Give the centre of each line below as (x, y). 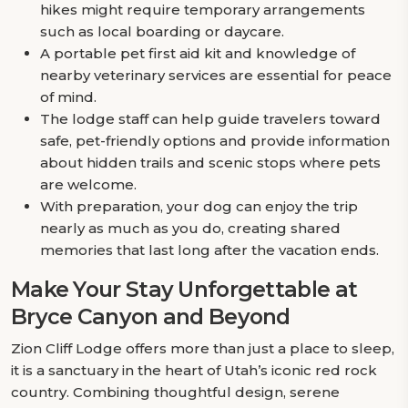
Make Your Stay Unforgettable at (184, 289)
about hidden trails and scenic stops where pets (210, 163)
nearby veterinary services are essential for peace (216, 75)
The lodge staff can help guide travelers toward (210, 119)
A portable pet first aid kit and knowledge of (198, 53)
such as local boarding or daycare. (162, 31)
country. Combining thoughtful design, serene (175, 392)
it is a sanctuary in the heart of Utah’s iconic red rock (194, 370)
